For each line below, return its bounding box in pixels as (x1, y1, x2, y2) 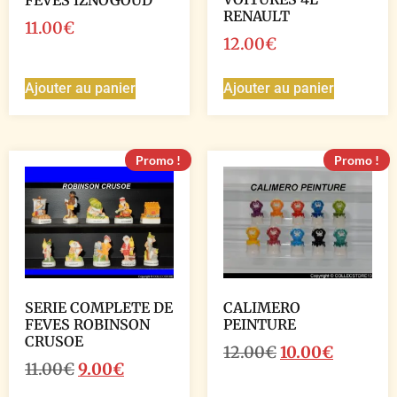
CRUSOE (25, 331, 83, 350)
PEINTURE (223, 315, 296, 333)
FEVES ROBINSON (25, 315, 150, 333)
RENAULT (223, 6, 290, 25)
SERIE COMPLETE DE (25, 298, 173, 316)
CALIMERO (223, 298, 300, 316)
